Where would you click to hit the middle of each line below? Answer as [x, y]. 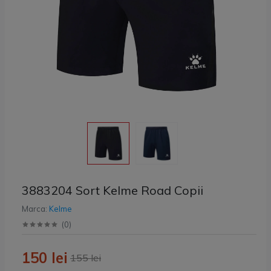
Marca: [35, 208]
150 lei [45, 257]
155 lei [86, 257]
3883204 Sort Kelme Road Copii [113, 190]
